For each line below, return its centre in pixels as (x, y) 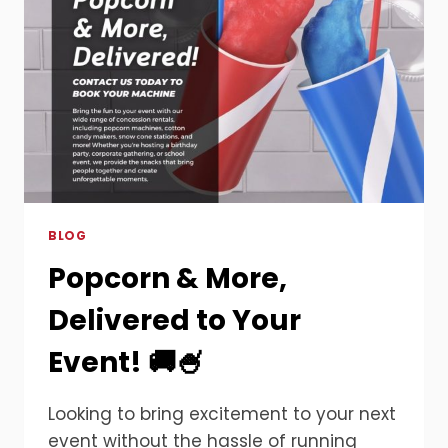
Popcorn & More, (167, 278)
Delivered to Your (174, 320)
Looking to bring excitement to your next (222, 413)
